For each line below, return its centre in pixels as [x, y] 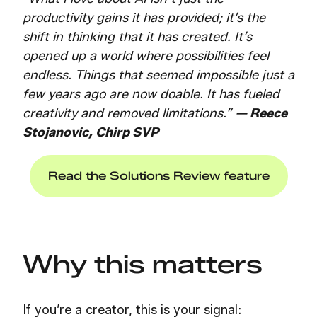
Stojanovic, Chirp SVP [91, 133]
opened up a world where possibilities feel [146, 56]
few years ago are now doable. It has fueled [151, 94]
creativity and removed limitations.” [129, 114]
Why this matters [143, 265]
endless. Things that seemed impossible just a [158, 75]
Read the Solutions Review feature [158, 176]
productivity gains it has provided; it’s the [144, 18]
